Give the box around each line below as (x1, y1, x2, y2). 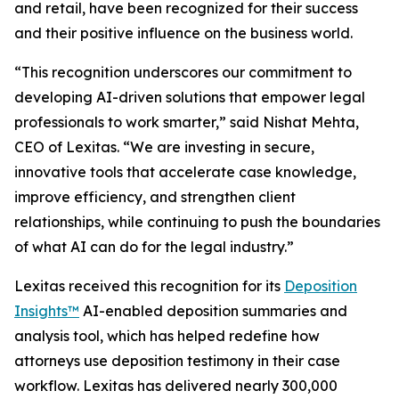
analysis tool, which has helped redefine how (14, 327, 320, 345)
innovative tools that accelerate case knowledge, (14, 163, 356, 181)
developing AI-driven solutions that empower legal (14, 88, 365, 106)
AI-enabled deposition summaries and (79, 302, 347, 320)
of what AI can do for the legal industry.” (14, 238, 294, 256)
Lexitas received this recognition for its (14, 277, 284, 295)
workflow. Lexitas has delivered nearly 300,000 (14, 377, 338, 395)
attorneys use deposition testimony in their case (14, 352, 340, 370)
